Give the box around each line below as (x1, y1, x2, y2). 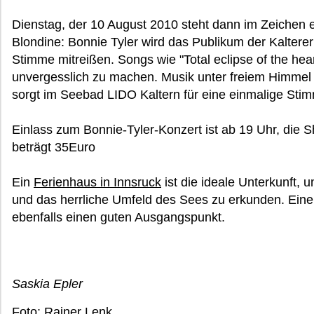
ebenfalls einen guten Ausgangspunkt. (12, 210, 225, 224)
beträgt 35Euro (12, 140, 95, 154)
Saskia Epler (12, 277, 83, 291)
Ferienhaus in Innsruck (34, 175, 161, 189)
